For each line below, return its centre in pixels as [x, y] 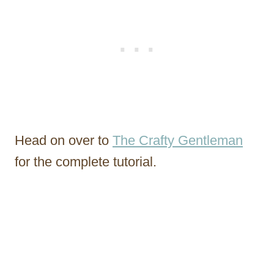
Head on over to [64, 140]
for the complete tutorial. [86, 161]
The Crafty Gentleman [178, 140]
